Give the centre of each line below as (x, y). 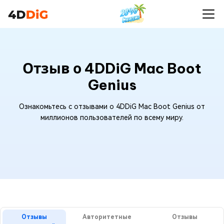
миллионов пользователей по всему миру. (112, 117)
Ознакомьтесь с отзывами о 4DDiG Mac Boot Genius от (112, 106)
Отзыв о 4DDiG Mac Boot (112, 68)
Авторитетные (107, 217)
